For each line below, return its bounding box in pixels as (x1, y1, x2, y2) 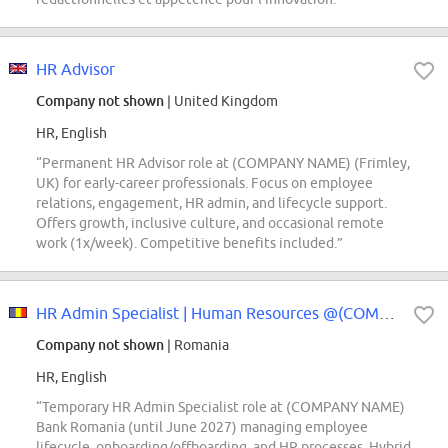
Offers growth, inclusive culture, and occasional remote (36, 215, 384, 232)
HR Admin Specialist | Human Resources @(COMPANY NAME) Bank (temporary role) (379, 304, 395, 323)
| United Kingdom (164, 93, 278, 110)
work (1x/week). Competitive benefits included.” (36, 235, 343, 252)
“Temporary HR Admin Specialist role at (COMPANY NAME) (36, 399, 405, 416)
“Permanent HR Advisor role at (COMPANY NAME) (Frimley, (36, 155, 410, 172)
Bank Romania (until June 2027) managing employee (36, 419, 368, 436)
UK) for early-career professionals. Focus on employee (36, 175, 373, 192)
